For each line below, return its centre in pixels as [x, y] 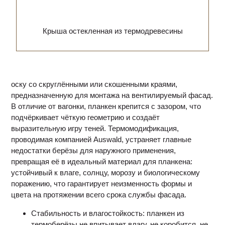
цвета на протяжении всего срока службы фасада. [99, 195]
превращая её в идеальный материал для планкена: [102, 161]
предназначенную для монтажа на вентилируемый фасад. [112, 95]
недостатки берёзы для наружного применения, [94, 150]
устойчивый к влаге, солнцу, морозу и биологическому [106, 173]
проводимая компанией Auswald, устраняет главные [101, 139]
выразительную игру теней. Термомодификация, [95, 128]
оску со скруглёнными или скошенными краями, [94, 84]
